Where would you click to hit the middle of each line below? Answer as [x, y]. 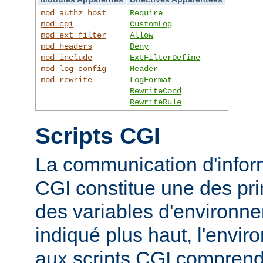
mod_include [67, 57]
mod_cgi [57, 24]
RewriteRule [156, 102]
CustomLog [151, 24]
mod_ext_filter [74, 35]
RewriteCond [156, 91]
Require [146, 13]
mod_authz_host [74, 13]
